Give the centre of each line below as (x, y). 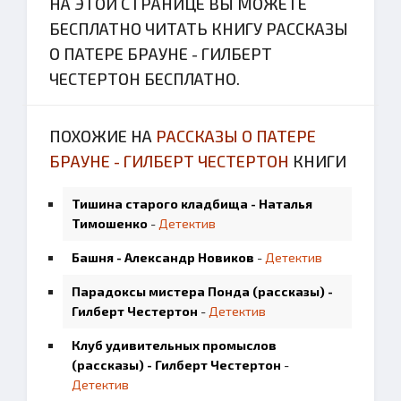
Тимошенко (110, 223)
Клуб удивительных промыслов (174, 345)
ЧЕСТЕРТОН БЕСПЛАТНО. (145, 79)
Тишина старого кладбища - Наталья (192, 204)
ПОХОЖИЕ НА (102, 136)
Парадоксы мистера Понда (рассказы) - (202, 291)
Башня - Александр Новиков (163, 257)
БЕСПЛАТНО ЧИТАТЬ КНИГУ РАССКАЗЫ (199, 29)
